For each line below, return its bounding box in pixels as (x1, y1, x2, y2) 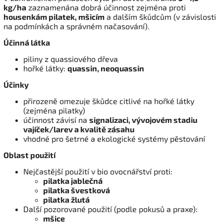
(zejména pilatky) (23, 105, 85, 115)
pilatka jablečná (43, 175, 103, 185)
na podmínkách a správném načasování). (3, 21, 150, 31)
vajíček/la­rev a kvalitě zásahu (23, 124, 134, 134)
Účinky (3, 79, 29, 89)
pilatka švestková (43, 185, 110, 195)
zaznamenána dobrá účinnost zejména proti (26, 2, 186, 12)
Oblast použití (3, 150, 55, 160)
